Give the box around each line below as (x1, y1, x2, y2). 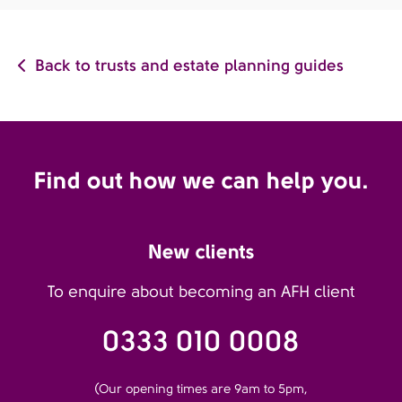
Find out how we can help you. (33, 166, 369, 194)
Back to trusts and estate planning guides (35, 56, 344, 74)
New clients (147, 240, 255, 263)
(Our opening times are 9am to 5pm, (94, 381, 308, 396)
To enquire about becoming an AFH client (47, 283, 355, 301)
